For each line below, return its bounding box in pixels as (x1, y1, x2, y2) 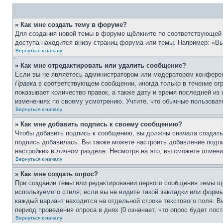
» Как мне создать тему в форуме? (15, 21, 127, 28)
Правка (15, 80, 36, 87)
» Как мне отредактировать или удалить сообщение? (15, 62, 186, 69)
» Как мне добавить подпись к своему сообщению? (15, 120, 182, 128)
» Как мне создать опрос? (15, 170, 98, 178)
